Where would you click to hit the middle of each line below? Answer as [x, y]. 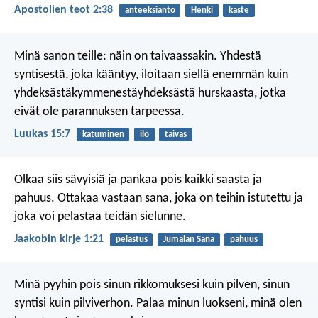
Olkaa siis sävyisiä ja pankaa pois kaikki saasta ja [138, 180]
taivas [175, 134]
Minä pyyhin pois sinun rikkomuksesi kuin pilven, [137, 285]
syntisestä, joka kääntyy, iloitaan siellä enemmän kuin [151, 75]
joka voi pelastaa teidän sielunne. [100, 216]
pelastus [131, 239]
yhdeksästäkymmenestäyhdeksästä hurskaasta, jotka [150, 93]
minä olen [275, 304]
